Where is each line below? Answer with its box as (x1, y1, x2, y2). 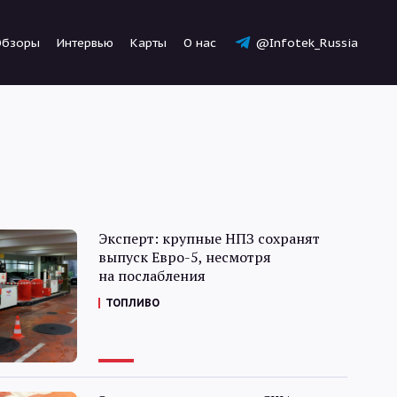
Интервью (57, 35, 113, 51)
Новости (183, 214, 271, 242)
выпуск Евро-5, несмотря (97, 247, 271, 267)
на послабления (97, 266, 206, 285)
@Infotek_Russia (254, 35, 358, 51)
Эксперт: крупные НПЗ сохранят (97, 229, 320, 248)
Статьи (192, 275, 261, 302)
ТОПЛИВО (105, 296, 160, 309)
